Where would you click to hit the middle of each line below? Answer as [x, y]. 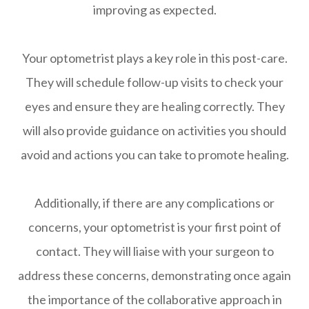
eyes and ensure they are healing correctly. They [154, 107]
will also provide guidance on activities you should [154, 131]
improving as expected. [154, 10]
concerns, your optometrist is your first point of [154, 227]
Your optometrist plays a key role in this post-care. [154, 58]
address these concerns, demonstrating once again [154, 276]
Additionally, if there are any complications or [154, 203]
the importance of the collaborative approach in [154, 300]
